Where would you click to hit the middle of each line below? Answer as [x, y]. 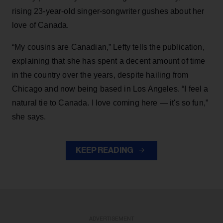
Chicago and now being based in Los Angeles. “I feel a [110, 89]
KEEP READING [105, 150]
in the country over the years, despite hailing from [100, 75]
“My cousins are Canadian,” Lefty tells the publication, [108, 47]
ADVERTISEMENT [111, 219]
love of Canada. [41, 25]
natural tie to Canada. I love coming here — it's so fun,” [110, 103]
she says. [29, 116]
